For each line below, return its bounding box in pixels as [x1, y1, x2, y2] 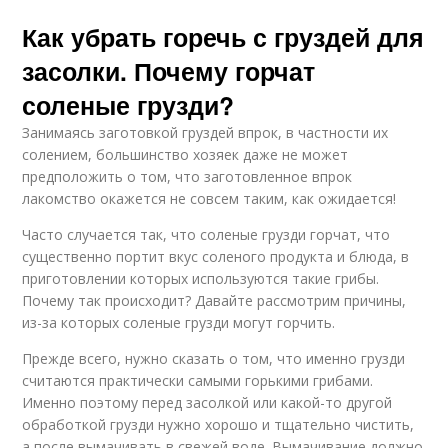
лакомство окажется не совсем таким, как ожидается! [22, 188, 397, 208]
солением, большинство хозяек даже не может [22, 144, 349, 164]
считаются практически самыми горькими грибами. [22, 370, 374, 390]
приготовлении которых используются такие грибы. [22, 268, 380, 288]
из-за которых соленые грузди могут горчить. [22, 312, 336, 332]
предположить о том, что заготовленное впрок [22, 166, 353, 186]
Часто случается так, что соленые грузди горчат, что [22, 224, 391, 244]
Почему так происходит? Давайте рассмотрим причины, [22, 290, 407, 310]
